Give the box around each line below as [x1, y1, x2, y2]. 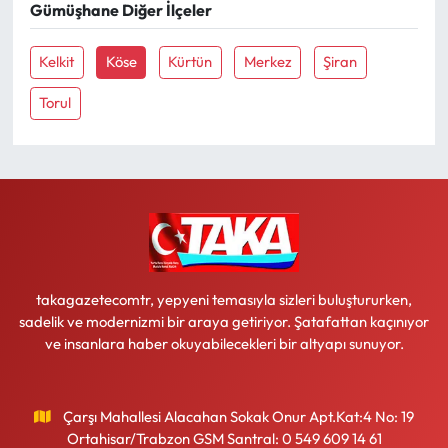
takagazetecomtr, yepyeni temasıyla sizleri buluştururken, [36, 289, 412, 309]
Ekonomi [53, 36, 125, 57]
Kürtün [168, 52, 213, 72]
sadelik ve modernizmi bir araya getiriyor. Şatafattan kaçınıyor [19, 311, 429, 331]
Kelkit [39, 52, 75, 72]
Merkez [243, 52, 292, 72]
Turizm [53, 138, 110, 159]
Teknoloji [53, 189, 127, 210]
